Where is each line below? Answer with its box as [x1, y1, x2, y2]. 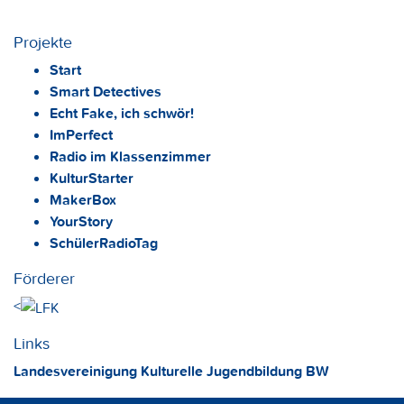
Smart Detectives [50, 82, 161, 101]
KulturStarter [50, 169, 133, 188]
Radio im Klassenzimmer [50, 147, 211, 166]
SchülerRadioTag [50, 234, 158, 252]
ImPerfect [50, 125, 113, 144]
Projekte [14, 32, 72, 53]
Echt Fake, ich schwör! [50, 104, 194, 123]
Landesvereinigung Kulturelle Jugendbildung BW [14, 362, 329, 381]
